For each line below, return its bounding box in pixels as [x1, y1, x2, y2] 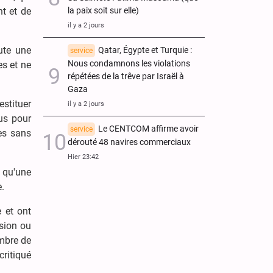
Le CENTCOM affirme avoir [98, 123, 199, 134]
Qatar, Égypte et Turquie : [98, 44, 192, 55]
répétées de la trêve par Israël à [68, 71, 184, 82]
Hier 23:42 [68, 152, 99, 161]
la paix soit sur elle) [68, 5, 139, 16]
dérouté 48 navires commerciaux [68, 136, 191, 147]
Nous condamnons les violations [68, 58, 190, 69]
